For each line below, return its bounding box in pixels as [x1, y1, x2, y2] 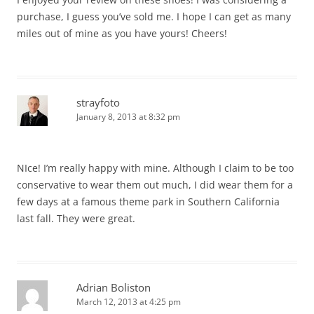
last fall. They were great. [17, 211, 135, 225]
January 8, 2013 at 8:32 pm [76, 110, 180, 123]
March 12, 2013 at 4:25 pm [76, 295, 181, 308]
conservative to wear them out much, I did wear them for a [17, 177, 293, 191]
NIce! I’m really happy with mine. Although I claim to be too [17, 161, 294, 175]
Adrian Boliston [76, 280, 151, 294]
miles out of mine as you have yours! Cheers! [17, 26, 227, 40]
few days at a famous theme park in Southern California [17, 194, 280, 208]
